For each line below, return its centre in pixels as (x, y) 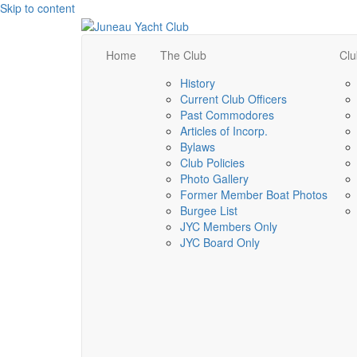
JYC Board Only (220, 243)
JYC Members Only (229, 227)
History (198, 83)
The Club (183, 55)
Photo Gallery (214, 179)
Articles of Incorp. (224, 131)
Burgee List (209, 211)
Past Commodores (227, 115)
